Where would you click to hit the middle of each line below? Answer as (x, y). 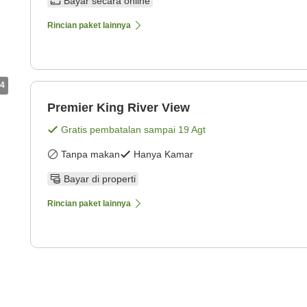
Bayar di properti (100, 179)
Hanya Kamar (163, 154)
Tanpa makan (90, 154)
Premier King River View (119, 107)
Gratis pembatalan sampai (120, 129)
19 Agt (192, 129)
